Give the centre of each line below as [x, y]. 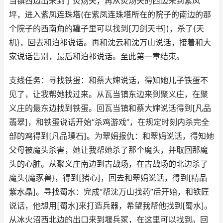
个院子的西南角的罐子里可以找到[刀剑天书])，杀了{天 [107, 29]
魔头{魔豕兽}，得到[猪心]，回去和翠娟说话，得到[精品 [108, 178]
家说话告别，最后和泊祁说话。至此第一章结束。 [97, 56]
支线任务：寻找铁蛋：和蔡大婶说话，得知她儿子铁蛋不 [109, 80]
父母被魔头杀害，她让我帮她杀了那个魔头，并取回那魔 [109, 150]
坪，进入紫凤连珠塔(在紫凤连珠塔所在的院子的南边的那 [110, 15]
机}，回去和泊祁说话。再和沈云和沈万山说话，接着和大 [110, 43]
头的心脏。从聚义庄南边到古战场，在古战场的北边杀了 [109, 164]
